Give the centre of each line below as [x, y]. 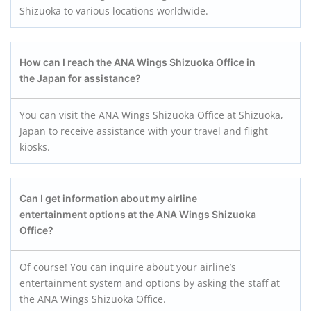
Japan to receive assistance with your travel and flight [144, 131]
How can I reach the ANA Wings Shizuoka [117, 62]
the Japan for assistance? [80, 78]
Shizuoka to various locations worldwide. [115, 11]
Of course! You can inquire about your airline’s [128, 267]
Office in [236, 62]
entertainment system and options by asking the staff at [150, 283]
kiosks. [35, 147]
